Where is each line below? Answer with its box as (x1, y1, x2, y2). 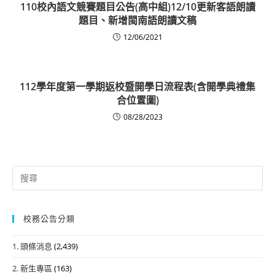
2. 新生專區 (12, 262, 52, 274)
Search (12, 166, 36, 177)
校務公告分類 (23, 212, 75, 224)
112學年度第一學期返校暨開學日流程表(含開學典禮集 (20, 79, 255, 93)
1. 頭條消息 (12, 240, 52, 252)
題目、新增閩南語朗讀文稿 (79, 13, 196, 27)
